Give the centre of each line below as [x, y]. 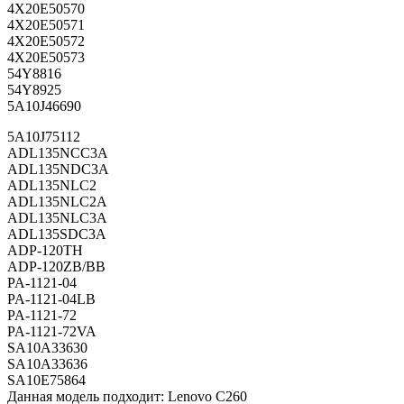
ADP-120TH [45, 251]
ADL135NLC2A [57, 202]
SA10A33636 [47, 364]
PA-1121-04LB [51, 299]
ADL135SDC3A [57, 234]
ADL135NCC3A [58, 153]
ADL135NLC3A [57, 218]
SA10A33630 [47, 348]
